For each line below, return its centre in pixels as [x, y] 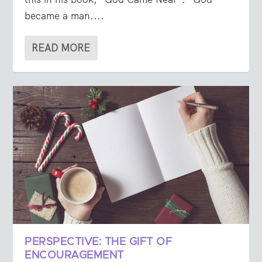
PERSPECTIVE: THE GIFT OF [99, 242]
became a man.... [65, 16]
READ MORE [61, 48]
